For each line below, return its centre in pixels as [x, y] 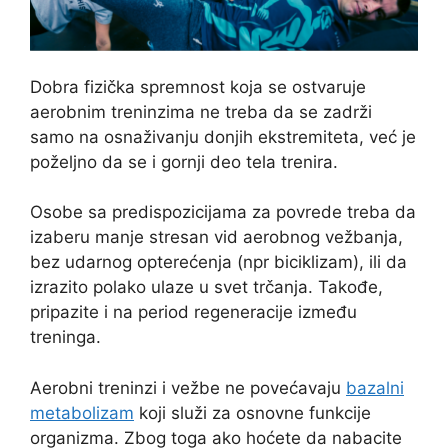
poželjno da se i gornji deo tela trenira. [184, 161]
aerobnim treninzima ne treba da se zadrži [201, 111]
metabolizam [82, 412]
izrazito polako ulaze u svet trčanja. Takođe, [206, 287]
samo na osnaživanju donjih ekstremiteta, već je [223, 136]
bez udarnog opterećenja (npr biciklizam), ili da [218, 262]
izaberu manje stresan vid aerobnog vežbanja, [216, 237]
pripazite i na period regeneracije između [193, 312]
